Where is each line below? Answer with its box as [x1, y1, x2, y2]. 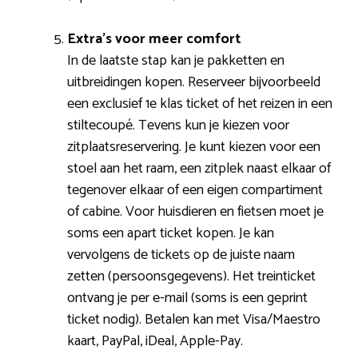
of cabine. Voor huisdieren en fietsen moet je [67, 199, 324, 224]
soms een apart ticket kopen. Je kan [67, 221, 274, 245]
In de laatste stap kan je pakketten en [67, 48, 284, 73]
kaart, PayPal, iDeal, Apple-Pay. [67, 328, 243, 353]
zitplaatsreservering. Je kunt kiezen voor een [67, 134, 320, 159]
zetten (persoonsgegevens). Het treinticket [67, 264, 316, 288]
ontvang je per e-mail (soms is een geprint [67, 285, 308, 310]
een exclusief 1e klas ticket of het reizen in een [67, 91, 332, 116]
